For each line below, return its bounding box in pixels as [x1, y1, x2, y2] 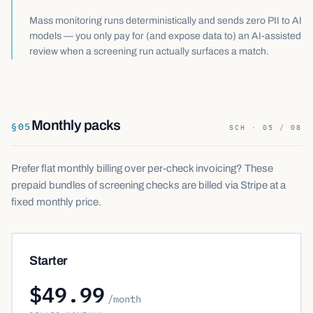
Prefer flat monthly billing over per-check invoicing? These [11, 163, 273, 174]
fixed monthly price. [11, 196, 101, 208]
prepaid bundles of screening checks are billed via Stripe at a [11, 180, 286, 191]
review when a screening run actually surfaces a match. [29, 46, 269, 57]
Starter [29, 254, 68, 268]
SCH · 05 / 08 [229, 123, 302, 132]
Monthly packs [31, 117, 121, 133]
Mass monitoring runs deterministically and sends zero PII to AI [29, 15, 302, 26]
